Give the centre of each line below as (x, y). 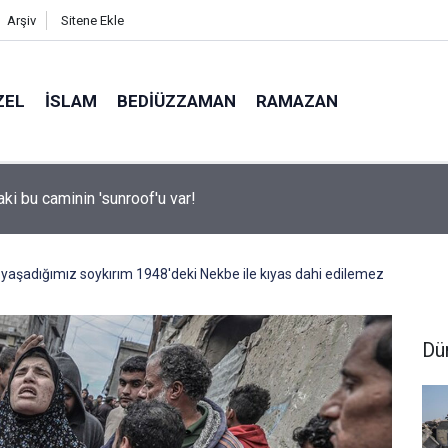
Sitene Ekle (92, 20)
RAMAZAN (297, 100)
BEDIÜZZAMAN (177, 100)
